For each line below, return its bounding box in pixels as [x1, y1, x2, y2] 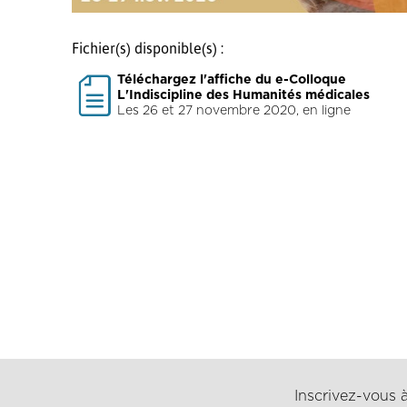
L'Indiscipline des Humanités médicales [117, 89, 370, 102]
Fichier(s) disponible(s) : [72, 40, 223, 56]
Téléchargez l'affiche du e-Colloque [117, 74, 346, 86]
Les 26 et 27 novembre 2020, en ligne [117, 104, 351, 117]
